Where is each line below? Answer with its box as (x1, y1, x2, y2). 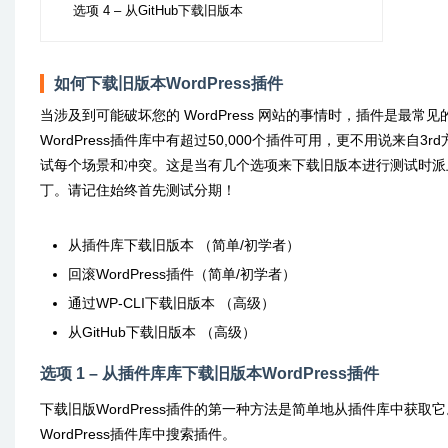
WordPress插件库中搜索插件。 (40, 426, 236, 442)
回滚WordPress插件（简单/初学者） (68, 266, 296, 282)
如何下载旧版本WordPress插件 (54, 75, 283, 92)
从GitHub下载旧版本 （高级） (68, 324, 256, 340)
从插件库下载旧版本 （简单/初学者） (68, 237, 300, 253)
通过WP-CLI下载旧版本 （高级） (68, 295, 275, 311)
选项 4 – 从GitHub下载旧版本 (73, 4, 243, 18)
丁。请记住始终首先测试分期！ (40, 182, 236, 198)
